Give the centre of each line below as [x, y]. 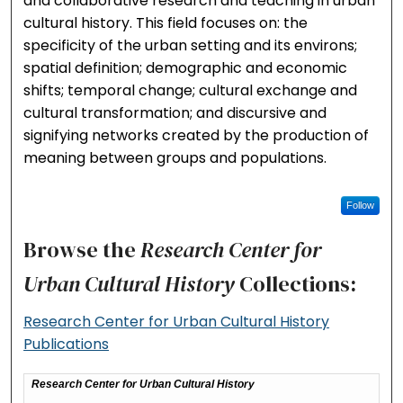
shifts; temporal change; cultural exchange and [191, 91]
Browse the [82, 249]
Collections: [296, 283]
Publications [67, 344]
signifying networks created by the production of [197, 136]
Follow [360, 205]
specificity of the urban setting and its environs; [191, 46]
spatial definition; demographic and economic [186, 68]
